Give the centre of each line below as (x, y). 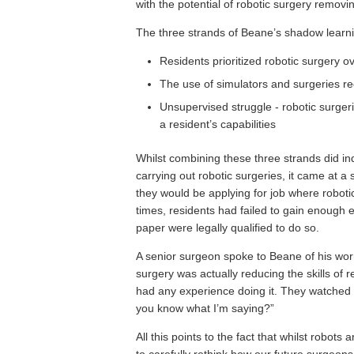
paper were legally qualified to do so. (228, 228)
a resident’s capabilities (218, 124)
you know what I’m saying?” (205, 309)
